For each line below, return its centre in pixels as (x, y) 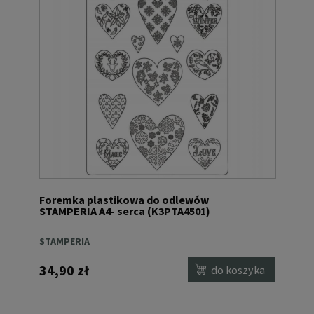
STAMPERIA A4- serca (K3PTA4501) (125, 211)
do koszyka (238, 270)
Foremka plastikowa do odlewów (124, 200)
